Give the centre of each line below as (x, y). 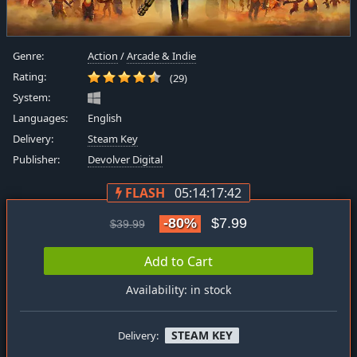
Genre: (28, 56)
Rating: (29, 76)
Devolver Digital (126, 159)
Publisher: (36, 159)
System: (31, 97)
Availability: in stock (178, 290)
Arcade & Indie (162, 56)
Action (103, 56)
